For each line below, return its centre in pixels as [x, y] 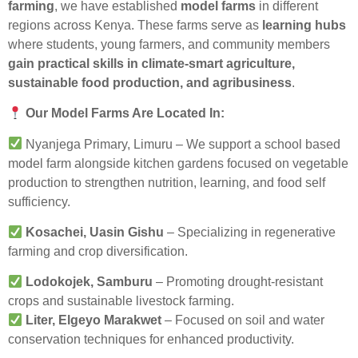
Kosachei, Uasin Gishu [95, 232]
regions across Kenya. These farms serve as [135, 25]
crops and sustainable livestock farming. [121, 301]
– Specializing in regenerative [250, 232]
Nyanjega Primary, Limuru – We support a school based [182, 144]
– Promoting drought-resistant [238, 282]
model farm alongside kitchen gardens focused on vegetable [178, 163]
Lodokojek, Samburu [89, 282]
